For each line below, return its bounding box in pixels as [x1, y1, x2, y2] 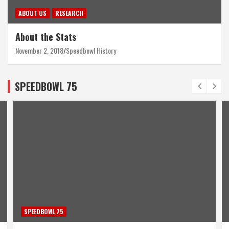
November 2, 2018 [15, 44, 63, 56]
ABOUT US [18, 8, 47, 17]
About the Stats [15, 30, 76, 43]
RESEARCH [55, 8, 83, 17]
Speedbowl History [66, 44, 116, 56]
